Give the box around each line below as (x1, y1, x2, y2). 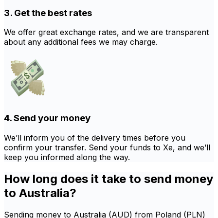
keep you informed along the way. (4, 152, 130, 162)
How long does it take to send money (4, 171, 213, 186)
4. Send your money (4, 112, 91, 124)
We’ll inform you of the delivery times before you (4, 132, 185, 143)
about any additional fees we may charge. (4, 37, 158, 47)
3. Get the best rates (4, 7, 92, 18)
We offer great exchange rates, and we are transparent (4, 27, 209, 37)
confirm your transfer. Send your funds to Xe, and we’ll (4, 142, 210, 152)
